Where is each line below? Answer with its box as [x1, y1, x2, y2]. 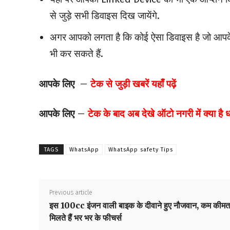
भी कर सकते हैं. [50, 48, 103, 60]
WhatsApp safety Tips [108, 146, 173, 154]
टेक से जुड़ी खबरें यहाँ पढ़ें [90, 78, 176, 90]
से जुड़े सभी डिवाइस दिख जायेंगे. [50, 10, 160, 22]
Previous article [49, 189, 92, 197]
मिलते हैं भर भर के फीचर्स [49, 213, 122, 223]
